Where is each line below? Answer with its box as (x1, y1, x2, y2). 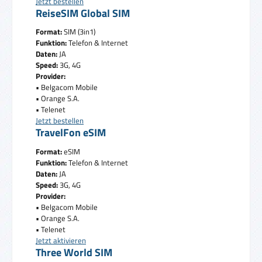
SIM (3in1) (62, 26, 95, 38)
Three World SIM (36, 244, 112, 261)
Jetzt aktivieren (36, 235, 86, 247)
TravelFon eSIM (36, 125, 106, 141)
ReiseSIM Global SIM (36, 5, 130, 21)
